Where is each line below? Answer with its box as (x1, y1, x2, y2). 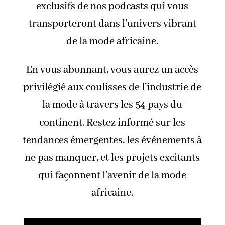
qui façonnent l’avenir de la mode (38, 169, 187, 182)
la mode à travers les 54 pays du (42, 98, 183, 111)
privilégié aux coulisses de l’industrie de (23, 81, 202, 94)
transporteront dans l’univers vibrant (28, 17, 196, 30)
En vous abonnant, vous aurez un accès (26, 63, 199, 76)
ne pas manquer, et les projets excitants (25, 151, 200, 164)
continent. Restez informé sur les (39, 116, 186, 129)
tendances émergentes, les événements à (23, 134, 202, 147)
